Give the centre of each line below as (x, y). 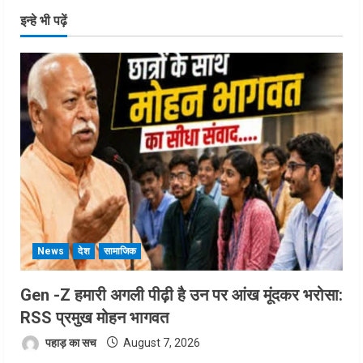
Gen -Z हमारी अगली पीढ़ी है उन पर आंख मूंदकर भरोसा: (181, 295)
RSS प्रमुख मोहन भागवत (94, 318)
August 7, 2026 (160, 343)
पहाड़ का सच (70, 343)
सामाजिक (120, 252)
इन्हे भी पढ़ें (44, 21)
